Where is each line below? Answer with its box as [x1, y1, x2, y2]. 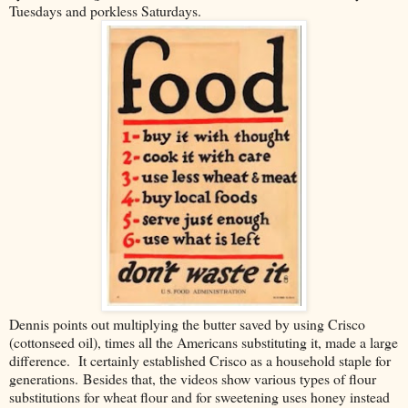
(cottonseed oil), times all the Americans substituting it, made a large [9, 331, 398, 352]
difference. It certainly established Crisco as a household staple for [9, 350, 391, 370]
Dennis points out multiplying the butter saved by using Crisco [9, 313, 365, 333]
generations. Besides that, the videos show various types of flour [9, 368, 376, 388]
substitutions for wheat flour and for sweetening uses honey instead [9, 386, 390, 406]
